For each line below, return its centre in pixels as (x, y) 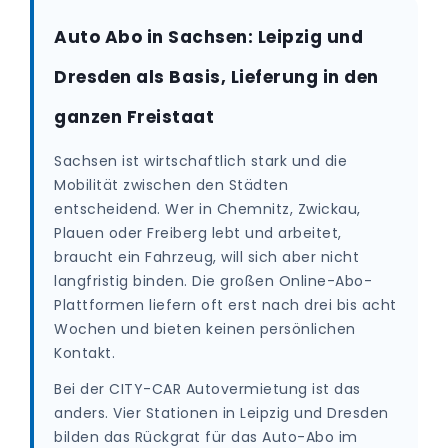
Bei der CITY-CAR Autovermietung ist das (207, 389)
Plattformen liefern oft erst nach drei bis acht (225, 305)
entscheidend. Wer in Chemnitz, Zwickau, (207, 209)
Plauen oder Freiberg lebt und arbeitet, (198, 233)
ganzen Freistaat (134, 117)
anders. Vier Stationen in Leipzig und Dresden (221, 413)
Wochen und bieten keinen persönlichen (205, 329)
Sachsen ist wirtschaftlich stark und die (200, 161)
